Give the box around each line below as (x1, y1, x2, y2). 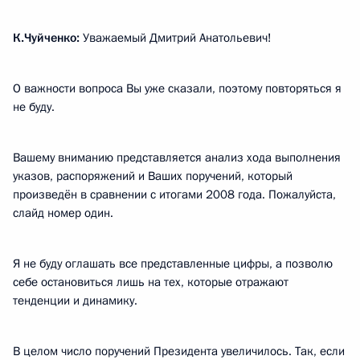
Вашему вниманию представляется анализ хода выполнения (13, 149, 341, 166)
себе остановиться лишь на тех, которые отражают (13, 274, 288, 290)
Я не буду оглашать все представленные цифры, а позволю (13, 256, 333, 272)
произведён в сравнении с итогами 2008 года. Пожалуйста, (13, 186, 336, 202)
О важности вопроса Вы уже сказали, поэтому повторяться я (13, 80, 342, 96)
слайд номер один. (13, 205, 113, 221)
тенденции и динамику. (13, 292, 137, 309)
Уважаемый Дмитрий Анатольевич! (80, 30, 272, 46)
